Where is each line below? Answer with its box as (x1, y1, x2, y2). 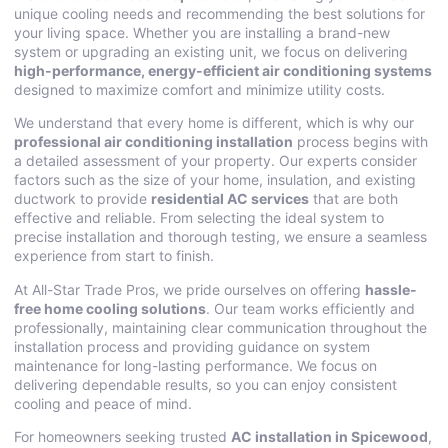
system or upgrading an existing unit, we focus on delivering (14, 43, 408, 60)
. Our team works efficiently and (206, 299, 415, 317)
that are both (309, 190, 398, 208)
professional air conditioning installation (14, 133, 293, 151)
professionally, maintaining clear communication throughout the (14, 318, 427, 336)
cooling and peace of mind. (14, 394, 192, 412)
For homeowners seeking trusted (14, 428, 231, 446)
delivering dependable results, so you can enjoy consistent (14, 375, 397, 393)
